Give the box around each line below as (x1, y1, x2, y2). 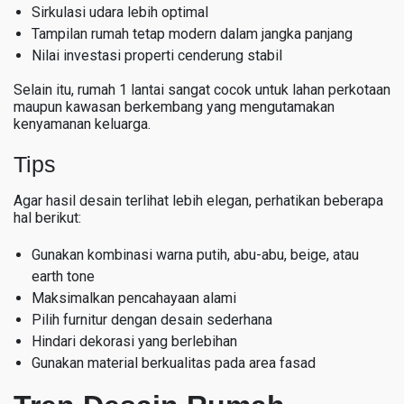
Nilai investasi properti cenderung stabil (32, 46, 282, 64)
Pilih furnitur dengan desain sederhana (32, 310, 272, 328)
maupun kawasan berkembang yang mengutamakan (14, 97, 335, 115)
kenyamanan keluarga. (14, 115, 151, 133)
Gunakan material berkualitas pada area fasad (32, 353, 316, 372)
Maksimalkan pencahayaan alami (32, 289, 236, 307)
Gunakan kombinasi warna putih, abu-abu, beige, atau (32, 245, 359, 263)
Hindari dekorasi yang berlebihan (32, 332, 237, 350)
